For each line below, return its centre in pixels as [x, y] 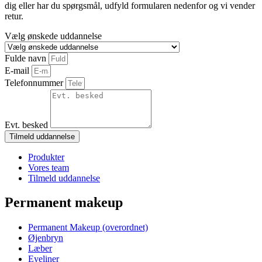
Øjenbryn [46, 238]
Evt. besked [27, 125]
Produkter [46, 157]
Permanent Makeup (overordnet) [88, 227]
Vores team [49, 167]
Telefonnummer [35, 82]
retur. [14, 16]
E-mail [18, 70]
